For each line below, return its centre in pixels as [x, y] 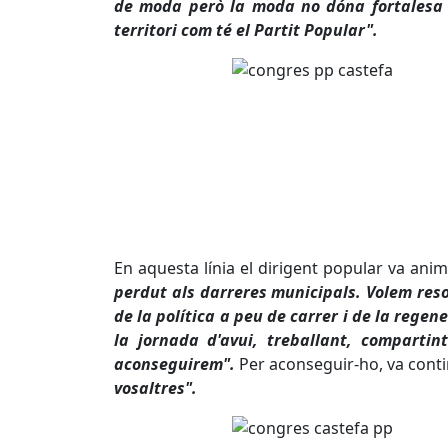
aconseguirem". [174, 364]
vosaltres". [155, 388]
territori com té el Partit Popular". [246, 30]
